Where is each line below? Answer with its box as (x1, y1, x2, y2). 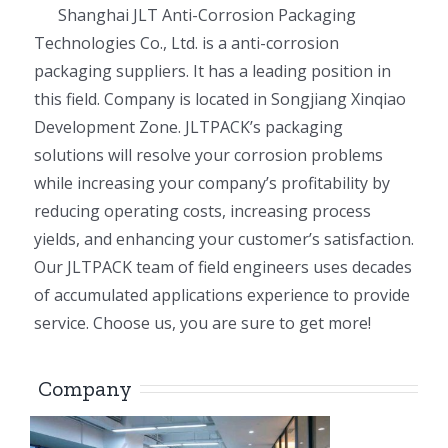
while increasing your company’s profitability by (34, 172, 390, 195)
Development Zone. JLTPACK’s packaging (34, 116, 343, 139)
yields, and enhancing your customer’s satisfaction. (34, 228, 414, 251)
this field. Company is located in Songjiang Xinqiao (34, 88, 406, 111)
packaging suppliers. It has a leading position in (34, 60, 391, 83)
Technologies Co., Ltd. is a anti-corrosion (34, 32, 339, 55)
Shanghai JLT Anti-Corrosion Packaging (34, 4, 356, 27)
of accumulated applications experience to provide (34, 284, 410, 307)
